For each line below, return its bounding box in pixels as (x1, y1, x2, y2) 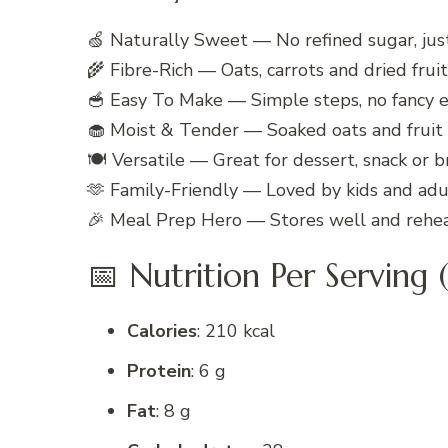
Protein (127, 359, 191, 384)
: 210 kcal (197, 319, 275, 344)
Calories (127, 319, 197, 344)
